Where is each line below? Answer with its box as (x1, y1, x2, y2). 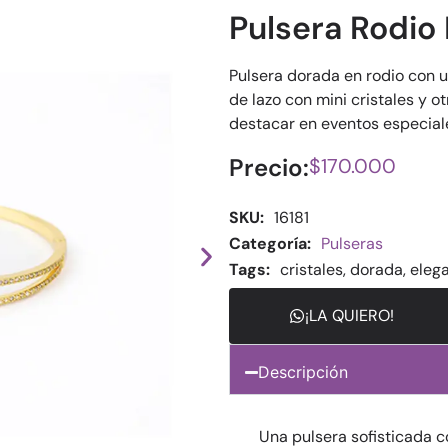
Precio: (228, 152, 309, 183)
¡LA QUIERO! (304, 305, 394, 326)
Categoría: (228, 233, 311, 254)
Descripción (258, 362, 349, 382)
